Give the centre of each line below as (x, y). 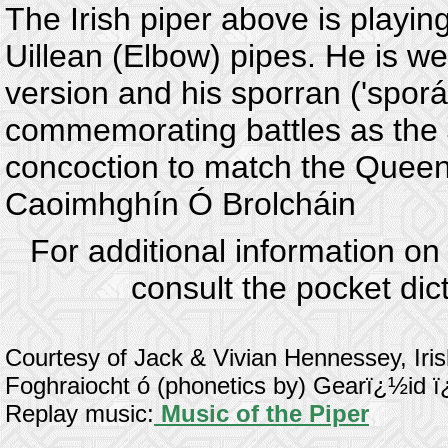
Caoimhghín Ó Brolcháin (180, 204)
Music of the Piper (261, 413)
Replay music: (79, 413)
